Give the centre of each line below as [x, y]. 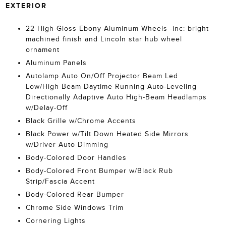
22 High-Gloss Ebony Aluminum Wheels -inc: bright [117, 29]
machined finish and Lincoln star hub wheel [104, 39]
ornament [42, 50]
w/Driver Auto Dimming [67, 145]
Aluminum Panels [56, 63]
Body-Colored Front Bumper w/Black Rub [99, 171]
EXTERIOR [26, 6]
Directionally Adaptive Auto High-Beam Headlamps [116, 97]
